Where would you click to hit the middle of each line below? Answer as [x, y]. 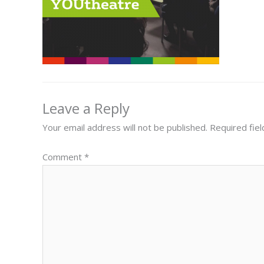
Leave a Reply [86, 108]
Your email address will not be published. [125, 127]
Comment [63, 156]
